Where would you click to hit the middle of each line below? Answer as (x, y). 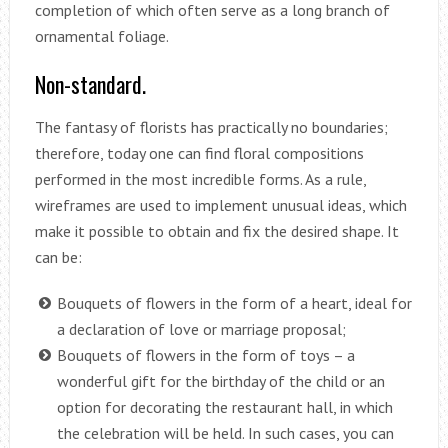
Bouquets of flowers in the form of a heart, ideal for (234, 302)
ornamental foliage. (101, 35)
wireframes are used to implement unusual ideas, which (220, 204)
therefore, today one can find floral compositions (199, 152)
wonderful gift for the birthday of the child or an (220, 380)
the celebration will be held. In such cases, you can (225, 432)
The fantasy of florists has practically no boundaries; (211, 126)
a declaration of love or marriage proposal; (201, 328)
